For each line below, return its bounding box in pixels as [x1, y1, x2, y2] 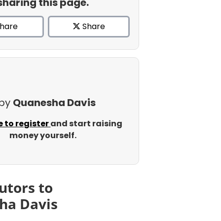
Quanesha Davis [12, 96, 96, 110]
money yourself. [9, 130, 76, 141]
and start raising [50, 118, 123, 129]
